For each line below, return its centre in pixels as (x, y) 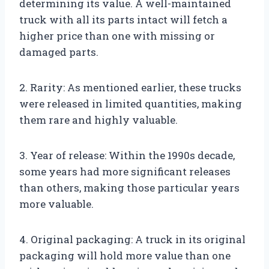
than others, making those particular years (129, 188)
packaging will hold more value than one (125, 256)
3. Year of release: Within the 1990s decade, (127, 156)
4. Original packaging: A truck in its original (132, 240)
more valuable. (56, 204)
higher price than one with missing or (117, 36)
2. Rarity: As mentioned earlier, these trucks (130, 88)
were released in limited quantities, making (131, 104)
